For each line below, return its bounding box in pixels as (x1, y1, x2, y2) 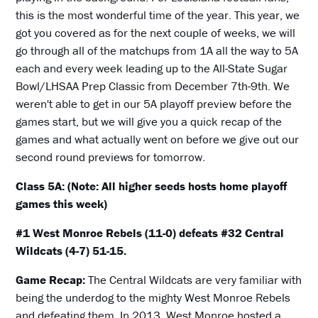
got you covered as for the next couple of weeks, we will (16, 25, 296, 41)
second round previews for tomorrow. (16, 149, 206, 165)
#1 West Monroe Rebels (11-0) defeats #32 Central (16, 225, 285, 241)
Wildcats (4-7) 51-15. (16, 243, 127, 259)
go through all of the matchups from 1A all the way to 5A (16, 43, 299, 59)
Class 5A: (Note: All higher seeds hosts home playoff (16, 178, 287, 194)
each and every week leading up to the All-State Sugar (16, 60, 288, 77)
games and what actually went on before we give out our (16, 131, 300, 148)
